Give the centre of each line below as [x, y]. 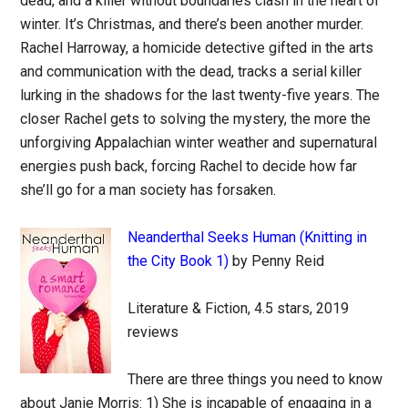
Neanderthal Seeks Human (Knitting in [248, 237]
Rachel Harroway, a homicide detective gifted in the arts [197, 48]
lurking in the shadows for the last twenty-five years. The [200, 95]
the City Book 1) [178, 261]
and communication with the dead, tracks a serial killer [191, 71]
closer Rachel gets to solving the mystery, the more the [196, 119]
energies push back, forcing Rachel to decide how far [189, 166]
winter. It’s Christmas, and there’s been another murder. [192, 24]
